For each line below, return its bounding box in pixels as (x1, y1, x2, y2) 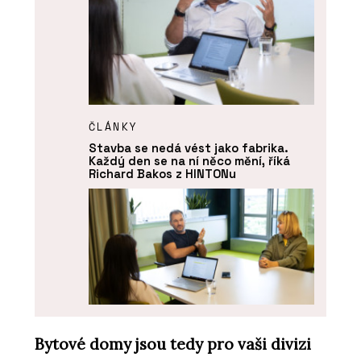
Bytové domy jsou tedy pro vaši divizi (35, 334, 311, 354)
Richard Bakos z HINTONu (88, 166, 236, 182)
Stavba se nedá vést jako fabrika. (88, 140, 288, 156)
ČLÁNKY (88, 120, 138, 135)
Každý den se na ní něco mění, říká (88, 153, 290, 169)
